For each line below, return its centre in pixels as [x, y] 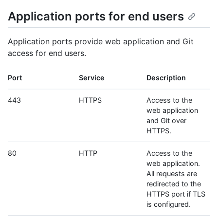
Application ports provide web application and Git [101, 42]
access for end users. [47, 53]
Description [166, 78]
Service [92, 78]
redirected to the [174, 184]
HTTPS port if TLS [176, 194]
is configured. [169, 204]
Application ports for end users [96, 17]
